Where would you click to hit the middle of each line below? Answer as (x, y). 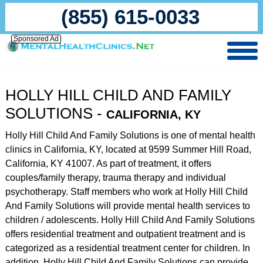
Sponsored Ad (36, 39)
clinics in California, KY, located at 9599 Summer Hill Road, (128, 149)
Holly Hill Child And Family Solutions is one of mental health (130, 135)
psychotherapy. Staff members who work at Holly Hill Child (126, 192)
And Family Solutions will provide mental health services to (127, 206)
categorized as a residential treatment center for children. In (127, 248)
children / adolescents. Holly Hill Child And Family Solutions (130, 220)
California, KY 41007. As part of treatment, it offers (108, 163)
